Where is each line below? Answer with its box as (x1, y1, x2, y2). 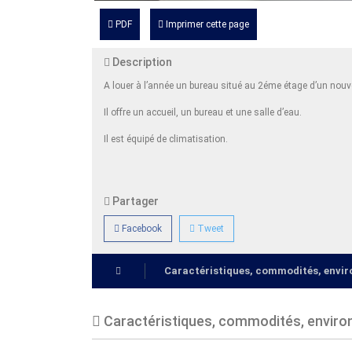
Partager (110, 194, 159, 207)
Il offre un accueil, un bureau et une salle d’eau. (104, 106, 302, 118)
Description (110, 55, 172, 68)
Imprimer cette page (166, 18, 249, 30)
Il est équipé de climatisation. (104, 133, 233, 145)
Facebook (119, 222, 162, 234)
